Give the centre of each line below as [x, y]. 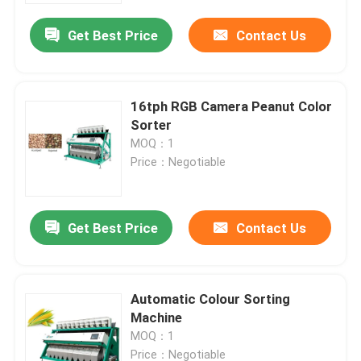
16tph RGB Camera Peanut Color [232, 107]
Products [57, 305]
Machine [157, 318]
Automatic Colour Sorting [211, 299]
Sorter [151, 125]
